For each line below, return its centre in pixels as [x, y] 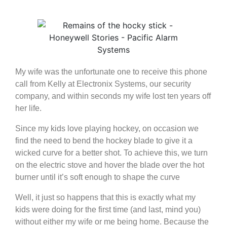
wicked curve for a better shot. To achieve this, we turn [111, 153]
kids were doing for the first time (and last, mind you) [108, 210]
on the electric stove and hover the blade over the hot [110, 165]
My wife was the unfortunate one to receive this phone [111, 72]
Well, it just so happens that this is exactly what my [105, 198]
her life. [28, 108]
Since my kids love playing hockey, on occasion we [107, 129]
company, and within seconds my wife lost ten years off [113, 96]
